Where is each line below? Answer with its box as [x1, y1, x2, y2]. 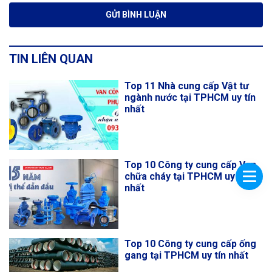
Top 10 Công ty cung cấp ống [124, 238, 256, 250]
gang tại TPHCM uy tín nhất [124, 250, 248, 262]
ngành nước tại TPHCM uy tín [124, 92, 256, 104]
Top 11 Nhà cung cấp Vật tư [124, 80, 249, 92]
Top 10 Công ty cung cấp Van [124, 159, 256, 171]
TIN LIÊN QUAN [9, 52, 93, 67]
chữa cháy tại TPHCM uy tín [124, 171, 249, 183]
